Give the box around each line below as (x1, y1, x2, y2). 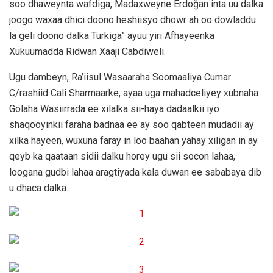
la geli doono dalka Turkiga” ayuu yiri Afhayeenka (9, 30, 214, 42)
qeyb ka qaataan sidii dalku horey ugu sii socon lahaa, (9, 151, 235, 163)
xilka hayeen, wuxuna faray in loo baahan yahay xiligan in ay (9, 135, 258, 147)
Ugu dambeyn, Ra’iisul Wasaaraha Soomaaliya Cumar (9, 71, 231, 83)
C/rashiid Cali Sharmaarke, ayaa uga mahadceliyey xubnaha (9, 87, 258, 99)
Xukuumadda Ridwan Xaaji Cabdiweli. (9, 46, 166, 58)
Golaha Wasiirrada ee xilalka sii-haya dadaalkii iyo (9, 103, 219, 115)
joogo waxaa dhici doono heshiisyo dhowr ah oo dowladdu (9, 14, 256, 26)
